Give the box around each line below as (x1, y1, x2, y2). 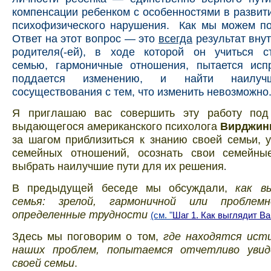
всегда (158, 31, 192, 45)
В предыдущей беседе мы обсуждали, (12, 181, 236, 194)
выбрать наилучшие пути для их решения (12, 159, 224, 172)
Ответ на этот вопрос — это (12, 31, 158, 45)
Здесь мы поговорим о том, (12, 230, 163, 243)
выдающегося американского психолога (12, 119, 220, 132)
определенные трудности (12, 208, 151, 221)
